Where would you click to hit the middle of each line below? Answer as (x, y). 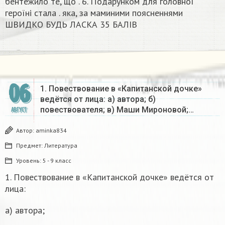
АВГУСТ (19, 110)
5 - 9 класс (57, 161)
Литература (61, 146)
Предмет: (30, 146)
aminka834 (51, 131)
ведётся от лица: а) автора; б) (98, 99)
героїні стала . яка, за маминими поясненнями (94, 13)
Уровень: (29, 161)
